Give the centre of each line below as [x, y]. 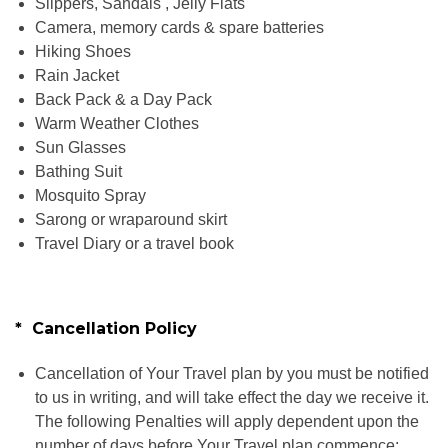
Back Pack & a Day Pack [123, 99]
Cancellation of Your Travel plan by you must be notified [232, 374]
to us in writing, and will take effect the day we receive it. [232, 398]
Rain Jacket [77, 75]
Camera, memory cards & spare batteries [179, 27]
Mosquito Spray [90, 195]
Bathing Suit [78, 171]
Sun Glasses [80, 147]
